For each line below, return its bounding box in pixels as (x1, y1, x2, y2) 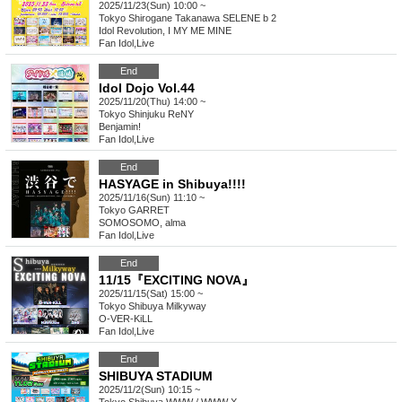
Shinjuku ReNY (128, 109, 194, 120)
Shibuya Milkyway (128, 301, 206, 312)
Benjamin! (99, 121, 141, 133)
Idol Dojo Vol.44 (99, 81, 195, 96)
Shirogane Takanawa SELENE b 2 (128, 13, 276, 24)
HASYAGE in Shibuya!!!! (99, 177, 246, 192)
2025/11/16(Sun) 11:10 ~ (99, 192, 205, 204)
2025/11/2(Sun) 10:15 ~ (99, 384, 200, 396)
